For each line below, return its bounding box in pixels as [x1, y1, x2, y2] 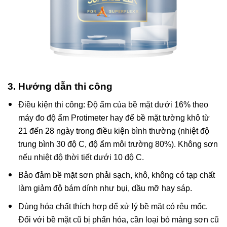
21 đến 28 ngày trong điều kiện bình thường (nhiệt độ [18, 126, 209, 135]
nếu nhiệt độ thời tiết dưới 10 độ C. [18, 153, 144, 162]
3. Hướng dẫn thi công [8, 81, 112, 92]
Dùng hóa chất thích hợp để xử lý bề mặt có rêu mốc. [18, 202, 208, 211]
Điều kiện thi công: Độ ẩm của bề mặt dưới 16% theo [18, 100, 208, 109]
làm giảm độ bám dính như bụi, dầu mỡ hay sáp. [18, 184, 192, 193]
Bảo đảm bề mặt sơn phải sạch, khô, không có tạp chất [18, 171, 215, 180]
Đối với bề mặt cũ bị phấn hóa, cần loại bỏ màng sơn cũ [18, 215, 219, 224]
